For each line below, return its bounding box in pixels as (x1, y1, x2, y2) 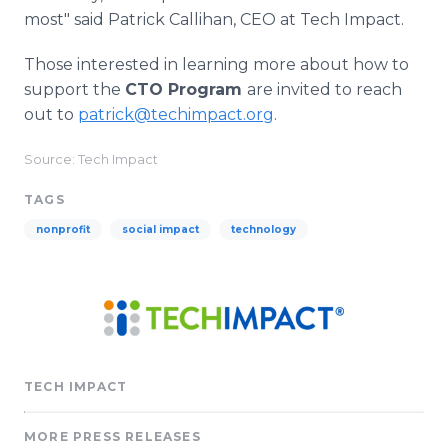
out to (24, 105, 78, 124)
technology (231, 223, 296, 236)
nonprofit (36, 223, 90, 236)
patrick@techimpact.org (78, 105, 274, 124)
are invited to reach (247, 80, 402, 99)
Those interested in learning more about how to (24, 55, 409, 74)
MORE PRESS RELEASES (24, 429, 201, 444)
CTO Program (125, 80, 247, 99)
